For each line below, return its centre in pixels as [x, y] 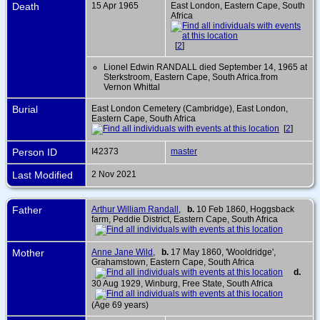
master [184, 151]
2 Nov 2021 [115, 174]
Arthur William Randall [135, 209]
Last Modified [42, 175]
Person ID [35, 152]
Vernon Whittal [132, 87]
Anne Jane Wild [122, 252]
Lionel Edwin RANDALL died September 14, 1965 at [205, 67]
